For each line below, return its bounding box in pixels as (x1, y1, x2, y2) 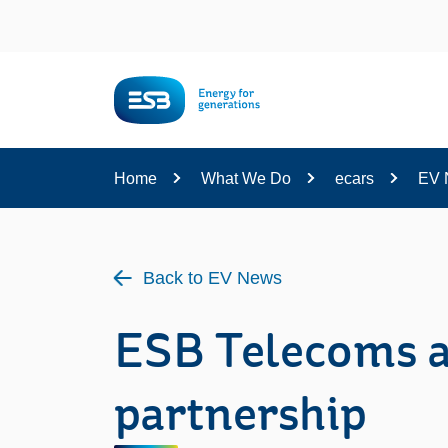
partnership (114, 394, 367, 442)
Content (32, 16, 95, 37)
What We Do (201, 170, 291, 187)
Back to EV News (142, 268, 282, 288)
